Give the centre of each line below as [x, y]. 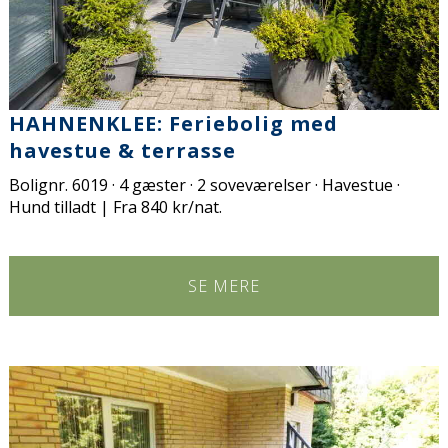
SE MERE [224, 286]
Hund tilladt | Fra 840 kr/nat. [116, 207]
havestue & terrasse [123, 151]
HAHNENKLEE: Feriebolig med [174, 124]
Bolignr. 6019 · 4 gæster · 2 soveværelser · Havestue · [205, 185]
